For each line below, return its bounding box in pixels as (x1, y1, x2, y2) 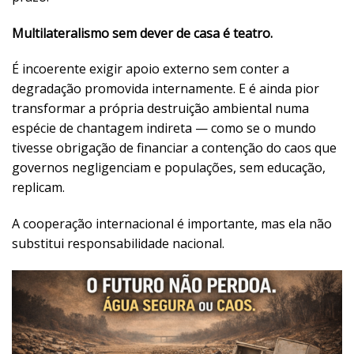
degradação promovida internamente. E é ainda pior (12, 80, 319, 98)
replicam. (12, 179, 65, 197)
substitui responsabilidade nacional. (12, 235, 224, 253)
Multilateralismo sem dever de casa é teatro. (12, 24, 273, 42)
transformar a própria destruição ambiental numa (12, 100, 309, 118)
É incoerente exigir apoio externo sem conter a (12, 60, 289, 78)
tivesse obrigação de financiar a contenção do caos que (12, 139, 337, 157)
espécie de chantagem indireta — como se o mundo (12, 119, 316, 137)
